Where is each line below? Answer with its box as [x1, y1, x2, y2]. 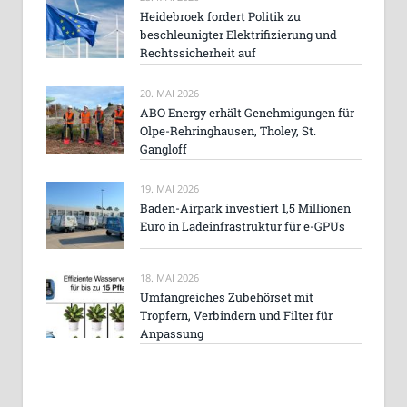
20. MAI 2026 [140, 85, 199, 100]
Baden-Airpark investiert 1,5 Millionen [140, 199, 351, 216]
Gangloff [140, 140, 187, 157]
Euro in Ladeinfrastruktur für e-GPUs [140, 217, 345, 234]
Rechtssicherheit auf [140, 45, 256, 62]
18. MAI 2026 [140, 271, 199, 285]
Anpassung [140, 325, 203, 342]
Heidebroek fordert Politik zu [140, 8, 301, 25]
